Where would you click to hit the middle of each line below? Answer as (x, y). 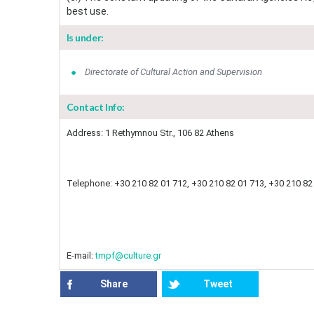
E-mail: (81, 255)
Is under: (85, 37)
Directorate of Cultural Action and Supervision (173, 72)
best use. (87, 11)
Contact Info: (96, 107)
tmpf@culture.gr (128, 255)
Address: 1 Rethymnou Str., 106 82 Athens (150, 133)
